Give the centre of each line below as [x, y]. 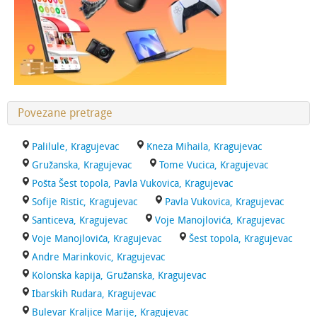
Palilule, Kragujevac [75, 147]
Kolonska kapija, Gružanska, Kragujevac [119, 276]
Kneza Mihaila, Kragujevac [204, 147]
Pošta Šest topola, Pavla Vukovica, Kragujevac [132, 184]
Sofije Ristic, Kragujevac [85, 202]
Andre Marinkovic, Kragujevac [98, 257]
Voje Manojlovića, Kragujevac [97, 239]
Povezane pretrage [65, 113]
